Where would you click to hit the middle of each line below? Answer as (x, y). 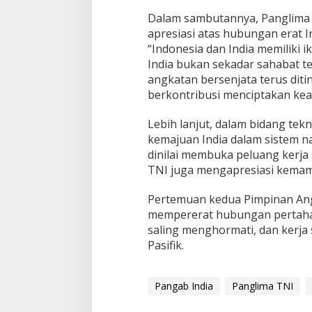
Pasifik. (165, 245)
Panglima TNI (262, 286)
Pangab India (184, 286)
